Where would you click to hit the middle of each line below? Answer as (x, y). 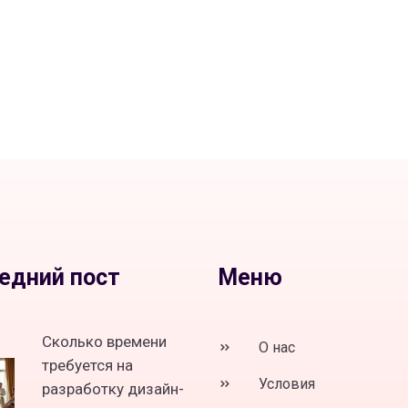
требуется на (87, 366)
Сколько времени (104, 342)
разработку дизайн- (113, 389)
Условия (285, 384)
